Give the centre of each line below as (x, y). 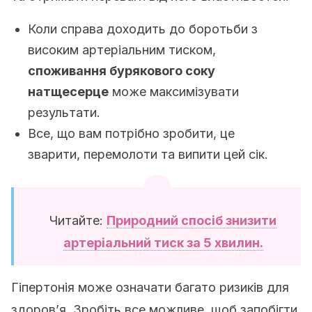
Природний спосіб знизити (192, 220)
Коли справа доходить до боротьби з (143, 29)
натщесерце (68, 92)
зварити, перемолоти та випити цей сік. (148, 154)
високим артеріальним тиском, (122, 50)
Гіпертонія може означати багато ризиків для (150, 287)
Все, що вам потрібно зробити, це (131, 133)
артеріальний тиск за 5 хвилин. (163, 243)
